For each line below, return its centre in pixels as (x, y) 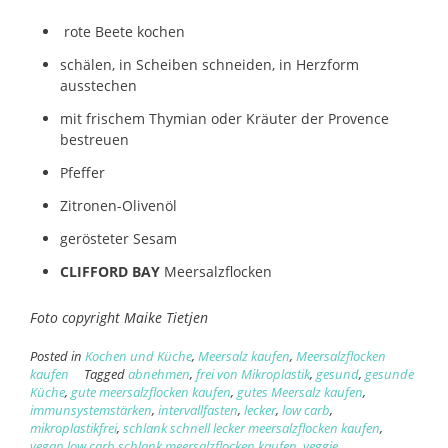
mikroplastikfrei (73, 428)
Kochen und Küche (138, 356)
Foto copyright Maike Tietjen (119, 317)
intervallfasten (198, 410)
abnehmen (159, 374)
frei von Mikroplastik (253, 374)
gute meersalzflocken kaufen (151, 392)
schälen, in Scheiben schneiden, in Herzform (209, 64)
